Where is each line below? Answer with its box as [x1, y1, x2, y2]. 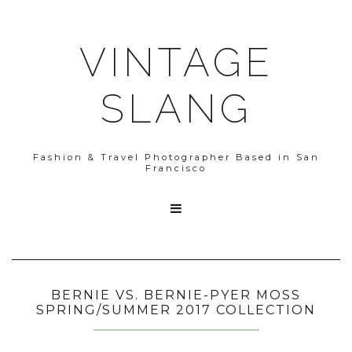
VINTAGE [79, 39, 273, 86]
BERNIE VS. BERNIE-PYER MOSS [51, 288, 301, 302]
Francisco [145, 163, 207, 174]
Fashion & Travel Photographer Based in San [32, 152, 320, 163]
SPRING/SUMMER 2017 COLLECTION [36, 302, 316, 317]
